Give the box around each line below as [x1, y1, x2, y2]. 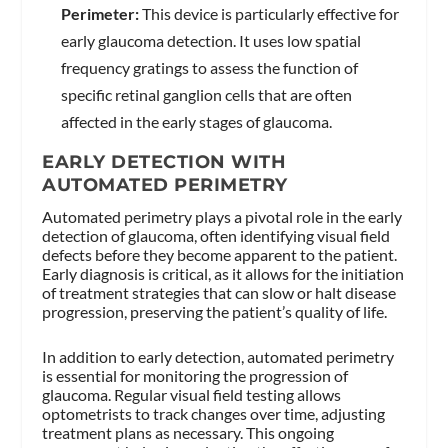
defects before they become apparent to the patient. [42, 245, 398, 265]
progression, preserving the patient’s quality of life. [42, 302, 388, 322]
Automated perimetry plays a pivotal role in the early [42, 207, 403, 227]
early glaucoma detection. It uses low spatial [60, 31, 361, 51]
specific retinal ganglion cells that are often [60, 85, 352, 105]
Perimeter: [60, 4, 139, 24]
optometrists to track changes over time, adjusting [42, 403, 386, 423]
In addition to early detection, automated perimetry [42, 346, 395, 366]
